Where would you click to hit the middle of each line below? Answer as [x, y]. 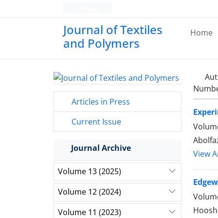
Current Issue [95, 121]
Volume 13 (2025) [90, 172]
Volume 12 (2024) [90, 192]
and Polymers [101, 43]
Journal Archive [101, 148]
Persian [90, 9]
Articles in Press [100, 101]
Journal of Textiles [113, 29]
